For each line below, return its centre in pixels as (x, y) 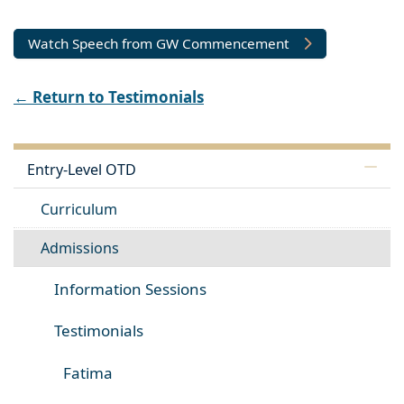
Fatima (88, 372)
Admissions (80, 248)
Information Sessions (130, 289)
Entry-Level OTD (82, 170)
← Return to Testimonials (109, 96)
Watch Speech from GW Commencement (159, 43)
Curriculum (79, 209)
